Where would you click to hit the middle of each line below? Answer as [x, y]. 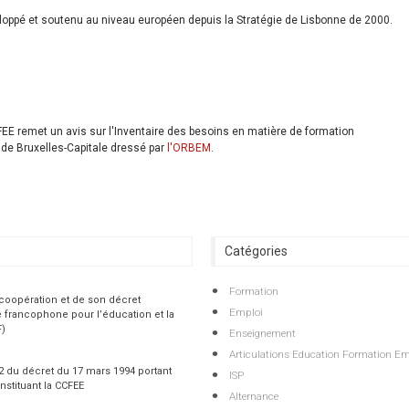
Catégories [256, 251]
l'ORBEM [189, 147]
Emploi [246, 312]
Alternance [253, 396]
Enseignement [262, 333]
